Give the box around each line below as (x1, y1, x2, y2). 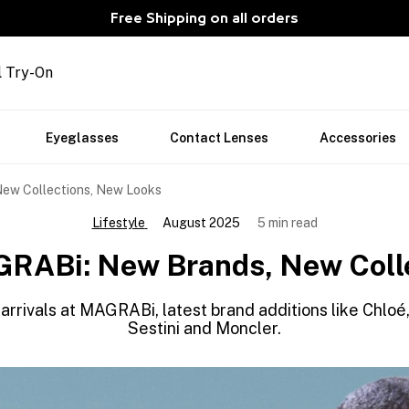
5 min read (257, 215, 318, 230)
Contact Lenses (170, 131, 268, 145)
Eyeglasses (46, 131, 119, 145)
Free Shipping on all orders (110, 12, 299, 25)
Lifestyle (91, 215, 145, 230)
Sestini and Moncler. (128, 319, 281, 338)
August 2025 (162, 215, 240, 230)
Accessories (320, 131, 396, 145)
